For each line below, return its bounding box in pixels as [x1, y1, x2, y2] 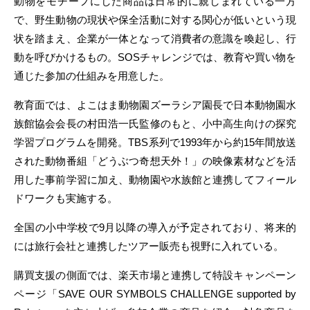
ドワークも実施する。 [14, 192, 118, 204]
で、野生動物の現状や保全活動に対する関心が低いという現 [14, 14, 296, 26]
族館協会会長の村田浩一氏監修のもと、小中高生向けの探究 [14, 118, 296, 129]
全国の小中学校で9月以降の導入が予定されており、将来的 [14, 221, 296, 233]
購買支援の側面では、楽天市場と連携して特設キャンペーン [14, 269, 296, 281]
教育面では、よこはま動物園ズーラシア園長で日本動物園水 [14, 99, 296, 111]
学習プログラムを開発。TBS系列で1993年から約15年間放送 [14, 136, 296, 148]
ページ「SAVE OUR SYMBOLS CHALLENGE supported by [14, 288, 296, 300]
